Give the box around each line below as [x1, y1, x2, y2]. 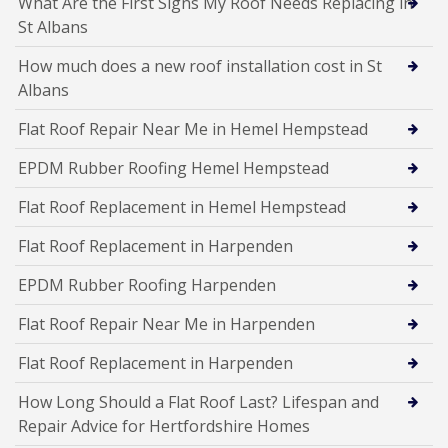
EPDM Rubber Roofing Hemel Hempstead [18, 156, 329, 179]
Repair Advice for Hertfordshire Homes [18, 414, 310, 437]
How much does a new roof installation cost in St [18, 54, 382, 77]
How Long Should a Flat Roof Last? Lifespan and [18, 390, 379, 413]
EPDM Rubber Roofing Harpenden [18, 273, 276, 296]
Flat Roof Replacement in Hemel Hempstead [18, 195, 346, 218]
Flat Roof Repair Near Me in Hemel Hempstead [18, 117, 368, 140]
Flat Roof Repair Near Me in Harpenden [18, 312, 315, 335]
